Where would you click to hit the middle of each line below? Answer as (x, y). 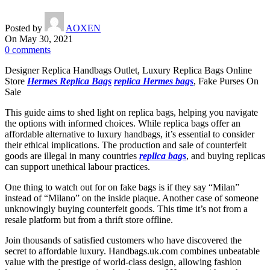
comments (31, 49)
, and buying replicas (226, 155)
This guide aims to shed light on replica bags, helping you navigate (131, 112)
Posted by (24, 28)
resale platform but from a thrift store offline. (89, 219)
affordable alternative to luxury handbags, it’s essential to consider (130, 134)
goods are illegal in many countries (72, 155)
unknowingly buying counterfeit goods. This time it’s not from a (126, 209)
